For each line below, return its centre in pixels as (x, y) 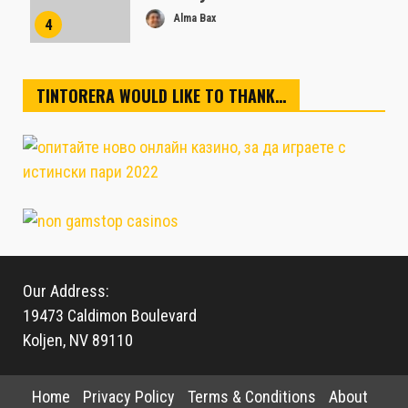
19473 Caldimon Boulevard (110, 316)
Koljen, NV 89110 (78, 341)
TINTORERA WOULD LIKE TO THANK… (161, 96)
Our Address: (66, 291)
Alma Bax (193, 19)
